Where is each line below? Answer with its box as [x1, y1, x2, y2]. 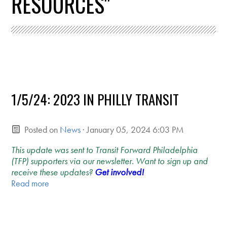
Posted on [22, 124, 60, 136]
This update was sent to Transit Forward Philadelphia [11, 144, 198, 156]
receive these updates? [11, 166, 95, 178]
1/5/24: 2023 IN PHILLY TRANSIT [11, 89, 179, 109]
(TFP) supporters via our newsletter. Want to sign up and [11, 155, 208, 167]
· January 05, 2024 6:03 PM [80, 124, 184, 136]
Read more [11, 177, 50, 190]
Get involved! [95, 166, 144, 178]
